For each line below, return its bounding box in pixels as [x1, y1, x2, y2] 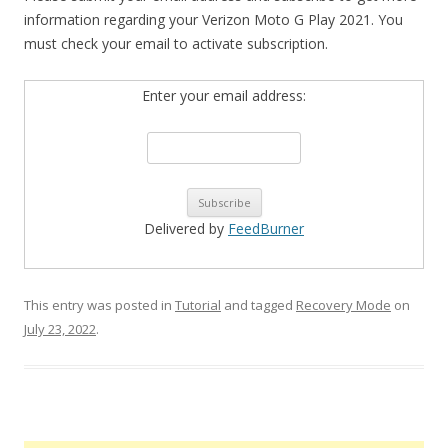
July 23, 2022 [24, 320, 96, 338]
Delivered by [144, 219, 228, 238]
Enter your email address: [142, 86, 306, 105]
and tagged [221, 296, 296, 314]
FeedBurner [228, 219, 304, 238]
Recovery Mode [296, 296, 391, 314]
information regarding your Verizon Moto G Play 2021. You [24, 10, 403, 29]
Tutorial [175, 296, 221, 314]
